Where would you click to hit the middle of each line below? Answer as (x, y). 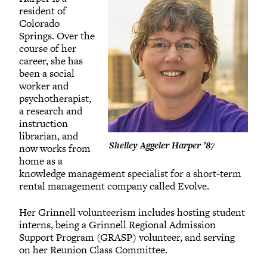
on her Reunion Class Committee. (94, 249)
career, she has (51, 60)
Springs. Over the (57, 35)
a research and (51, 111)
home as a (41, 161)
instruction (44, 123)
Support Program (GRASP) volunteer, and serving (127, 237)
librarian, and (49, 136)
